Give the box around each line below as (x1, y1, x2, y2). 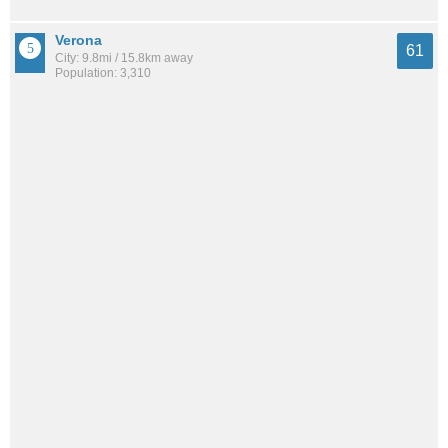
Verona (55, 31, 102, 48)
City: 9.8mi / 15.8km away (55, 50, 193, 65)
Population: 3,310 (55, 65, 151, 80)
